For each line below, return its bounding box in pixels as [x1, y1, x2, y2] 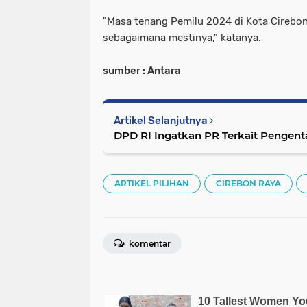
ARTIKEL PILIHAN [114, 177, 189, 188]
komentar [127, 238, 171, 249]
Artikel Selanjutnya [114, 114, 210, 127]
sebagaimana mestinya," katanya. [103, 31, 261, 44]
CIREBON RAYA [216, 177, 281, 188]
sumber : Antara [103, 64, 181, 77]
